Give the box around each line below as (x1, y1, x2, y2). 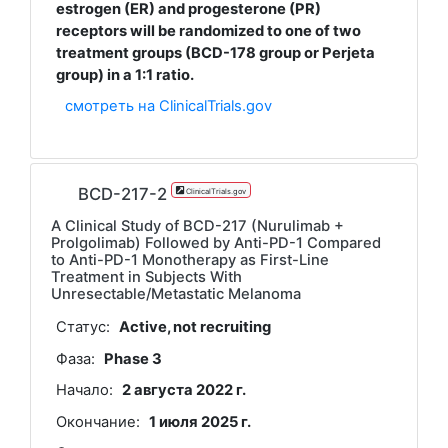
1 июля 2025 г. (149, 412, 252, 431)
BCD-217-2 (78, 183, 167, 204)
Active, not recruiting (119, 318, 272, 337)
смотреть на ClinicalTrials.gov (65, 97, 273, 116)
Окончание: (55, 412, 140, 431)
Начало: (55, 381, 113, 400)
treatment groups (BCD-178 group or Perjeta (55, 43, 375, 62)
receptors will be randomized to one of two (55, 21, 361, 40)
